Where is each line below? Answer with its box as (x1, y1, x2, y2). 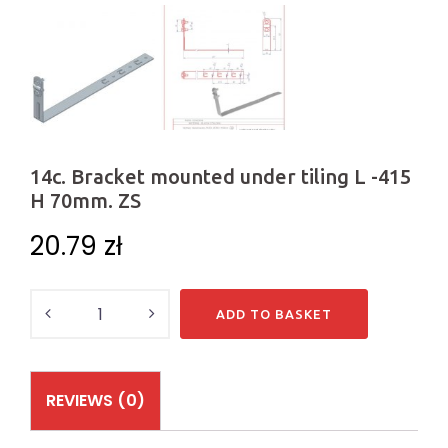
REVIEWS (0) (46, 389, 145, 413)
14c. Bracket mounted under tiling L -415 (30, 165, 411, 189)
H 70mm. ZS (30, 189, 141, 213)
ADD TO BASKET (216, 307, 332, 322)
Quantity (29, 290, 97, 314)
